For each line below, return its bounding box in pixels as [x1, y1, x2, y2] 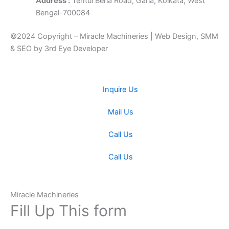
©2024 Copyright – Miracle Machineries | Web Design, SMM [10, 32, 218, 41]
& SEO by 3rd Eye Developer [10, 44, 108, 54]
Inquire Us [103, 85, 139, 94]
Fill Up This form [10, 201, 127, 220]
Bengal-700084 [36, 8, 90, 18]
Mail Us [107, 107, 133, 117]
